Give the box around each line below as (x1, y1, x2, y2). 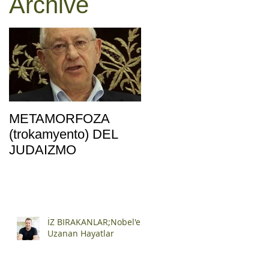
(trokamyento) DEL (9, 127, 118, 142)
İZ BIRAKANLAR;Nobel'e (47, 216, 141, 228)
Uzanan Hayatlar (47, 227, 114, 239)
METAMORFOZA (9, 111, 110, 126)
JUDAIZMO (9, 142, 76, 157)
